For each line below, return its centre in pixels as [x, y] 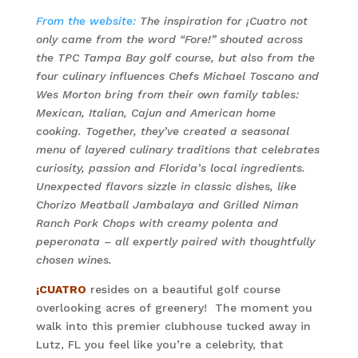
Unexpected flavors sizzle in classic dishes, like [166, 186]
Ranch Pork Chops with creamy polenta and [157, 223]
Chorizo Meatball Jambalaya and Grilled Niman [167, 205]
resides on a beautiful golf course [183, 289]
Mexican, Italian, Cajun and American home [155, 113]
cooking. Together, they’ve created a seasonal [162, 131]
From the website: [86, 21]
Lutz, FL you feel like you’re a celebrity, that [159, 344]
